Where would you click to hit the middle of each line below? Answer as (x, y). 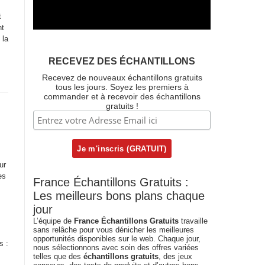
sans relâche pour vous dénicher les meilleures (114, 230)
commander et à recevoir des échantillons (122, 96)
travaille (193, 221)
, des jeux (175, 256)
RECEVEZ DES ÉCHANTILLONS (122, 61)
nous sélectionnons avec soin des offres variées (116, 248)
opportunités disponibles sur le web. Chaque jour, (117, 239)
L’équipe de (54, 221)
